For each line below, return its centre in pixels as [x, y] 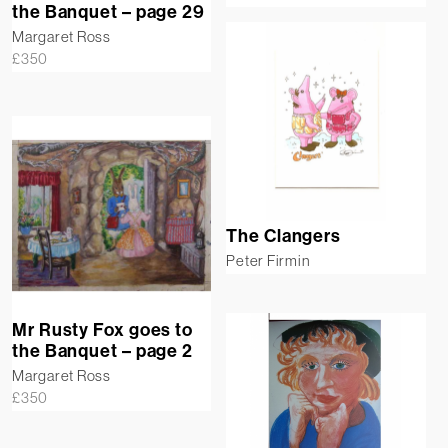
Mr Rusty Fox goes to [102, 330]
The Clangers [284, 236]
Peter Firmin [268, 261]
